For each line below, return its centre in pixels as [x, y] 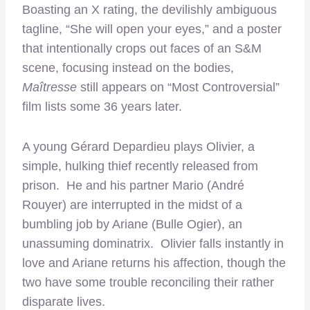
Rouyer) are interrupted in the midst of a [132, 205]
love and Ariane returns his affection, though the [154, 263]
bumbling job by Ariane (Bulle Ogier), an [132, 225]
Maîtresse [51, 88]
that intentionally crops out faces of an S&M [142, 49]
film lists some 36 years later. [102, 107]
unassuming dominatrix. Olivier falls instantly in [153, 244]
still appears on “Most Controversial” [180, 88]
